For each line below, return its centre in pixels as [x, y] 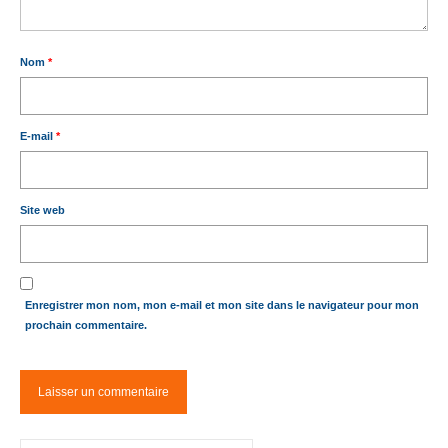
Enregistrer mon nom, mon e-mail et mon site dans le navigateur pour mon [222, 305]
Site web [42, 210]
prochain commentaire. [86, 325]
